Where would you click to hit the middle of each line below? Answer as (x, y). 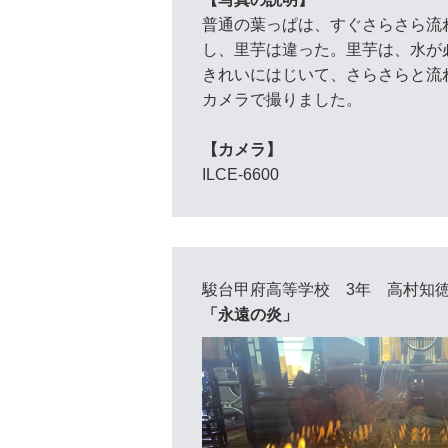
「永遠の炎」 (250, 315)
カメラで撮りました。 (282, 100)
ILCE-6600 (240, 175)
